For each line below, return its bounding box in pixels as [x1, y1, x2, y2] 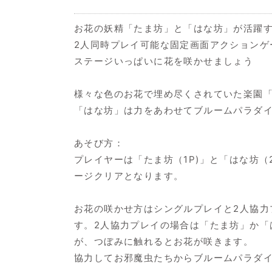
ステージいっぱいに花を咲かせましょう [74, 55, 254, 67]
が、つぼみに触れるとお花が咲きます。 [74, 235, 254, 247]
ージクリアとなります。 [74, 169, 184, 182]
